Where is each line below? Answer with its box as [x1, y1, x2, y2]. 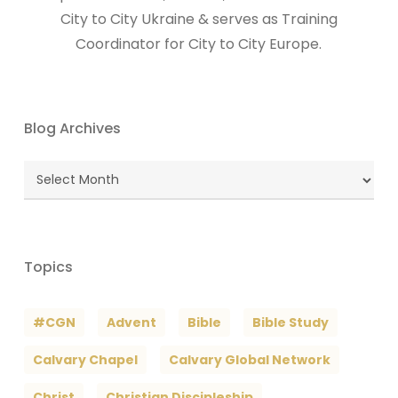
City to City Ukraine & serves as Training [60, 9, 338, 30]
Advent [106, 314, 156, 332]
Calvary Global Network [168, 351, 330, 370]
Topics [23, 257, 73, 278]
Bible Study [251, 314, 329, 332]
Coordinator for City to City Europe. [76, 34, 322, 55]
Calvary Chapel [32, 351, 138, 370]
